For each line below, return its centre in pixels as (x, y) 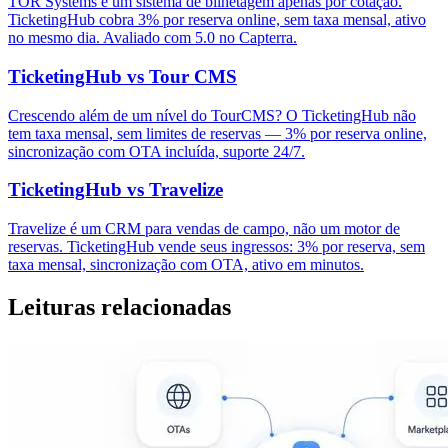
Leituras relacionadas (119, 307)
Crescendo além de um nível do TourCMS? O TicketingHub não (212, 115)
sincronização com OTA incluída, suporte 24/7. (156, 151)
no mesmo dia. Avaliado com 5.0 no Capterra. (152, 38)
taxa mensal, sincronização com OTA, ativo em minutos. (186, 265)
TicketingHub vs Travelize (115, 190)
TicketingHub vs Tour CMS (122, 76)
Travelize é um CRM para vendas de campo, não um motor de (204, 229)
